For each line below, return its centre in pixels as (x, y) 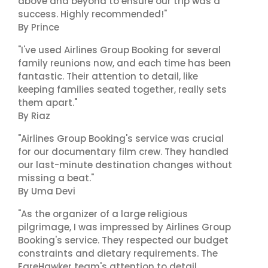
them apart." (48, 103)
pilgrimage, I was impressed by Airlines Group (124, 227)
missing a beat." (56, 178)
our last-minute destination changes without (125, 165)
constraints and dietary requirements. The (118, 253)
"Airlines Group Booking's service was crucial (121, 138)
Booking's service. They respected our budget (123, 240)
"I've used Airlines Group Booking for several (119, 50)
